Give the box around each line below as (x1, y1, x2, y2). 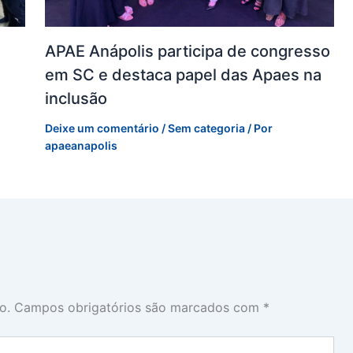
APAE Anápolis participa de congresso (44, 41, 330, 61)
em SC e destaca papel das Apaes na (44, 65, 321, 84)
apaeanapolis (44, 138, 117, 152)
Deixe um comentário (44, 121, 159, 135)
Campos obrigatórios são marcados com (14, 299, 263, 315)
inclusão (44, 88, 107, 108)
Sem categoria (167, 121, 245, 135)
